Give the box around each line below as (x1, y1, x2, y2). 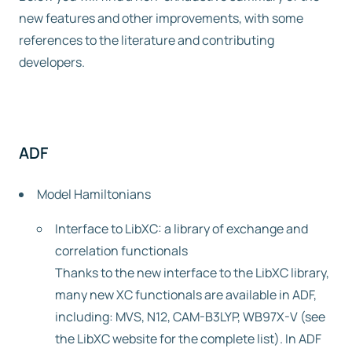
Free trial (45, 30, 97, 46)
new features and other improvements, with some (19, 9, 303, 27)
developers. (19, 53, 85, 71)
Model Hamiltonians (37, 185, 151, 203)
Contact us (38, 82, 103, 98)
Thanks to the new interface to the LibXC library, (55, 264, 329, 281)
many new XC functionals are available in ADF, (55, 286, 317, 303)
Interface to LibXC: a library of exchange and (55, 220, 308, 237)
